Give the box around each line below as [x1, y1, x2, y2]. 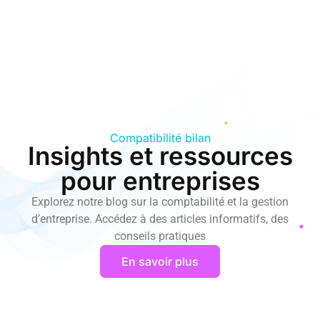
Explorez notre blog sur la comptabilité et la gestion [31, 195, 289, 209]
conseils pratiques [114, 229, 206, 243]
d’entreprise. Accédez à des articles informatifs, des [31, 212, 289, 226]
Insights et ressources [27, 141, 293, 171]
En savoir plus [121, 254, 199, 269]
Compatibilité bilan [109, 131, 211, 145]
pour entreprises [60, 166, 260, 196]
